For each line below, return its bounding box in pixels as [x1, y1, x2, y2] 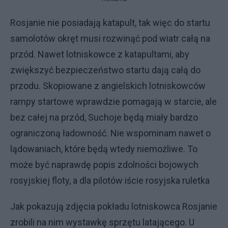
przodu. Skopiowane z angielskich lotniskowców [10, 80, 206, 91]
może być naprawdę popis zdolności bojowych [10, 159, 198, 170]
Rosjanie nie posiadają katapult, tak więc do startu [10, 17, 210, 28]
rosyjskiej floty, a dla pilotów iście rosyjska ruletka [10, 175, 210, 186]
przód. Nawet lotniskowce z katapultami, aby [10, 49, 189, 60]
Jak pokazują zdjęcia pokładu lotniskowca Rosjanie [10, 201, 217, 212]
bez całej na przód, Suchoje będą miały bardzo [10, 112, 198, 123]
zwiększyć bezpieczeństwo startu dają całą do [10, 65, 201, 75]
